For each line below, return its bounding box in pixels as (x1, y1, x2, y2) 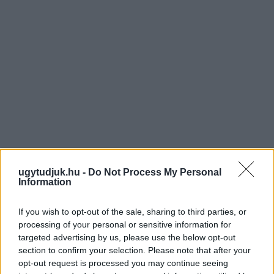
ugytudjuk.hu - (18, 166, 88, 177)
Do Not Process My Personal (88, 166, 221, 177)
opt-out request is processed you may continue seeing (18, 257, 228, 268)
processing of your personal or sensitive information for (18, 219, 231, 229)
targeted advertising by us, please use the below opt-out (18, 232, 235, 242)
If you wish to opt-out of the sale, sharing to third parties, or (18, 206, 246, 217)
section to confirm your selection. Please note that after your (18, 245, 251, 255)
